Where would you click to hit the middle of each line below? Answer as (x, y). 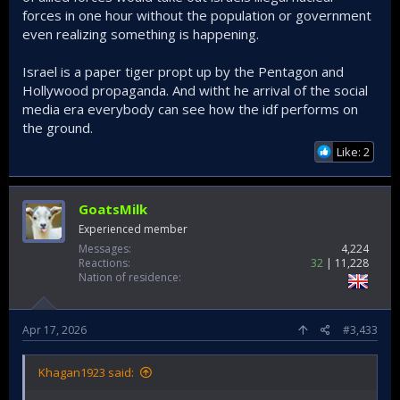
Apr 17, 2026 (54, 330)
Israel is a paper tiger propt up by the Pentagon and (183, 71)
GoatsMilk (113, 209)
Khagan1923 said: (86, 372)
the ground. (58, 128)
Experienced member (133, 229)
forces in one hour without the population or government (197, 15)
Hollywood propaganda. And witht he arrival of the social (195, 90)
